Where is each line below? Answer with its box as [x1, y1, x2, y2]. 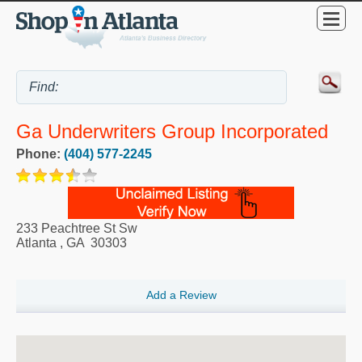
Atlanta [16, 235, 57, 250]
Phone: [16, 146, 64, 161]
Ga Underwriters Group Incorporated [16, 120, 328, 143]
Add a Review [145, 288, 217, 302]
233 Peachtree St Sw [16, 221, 137, 235]
